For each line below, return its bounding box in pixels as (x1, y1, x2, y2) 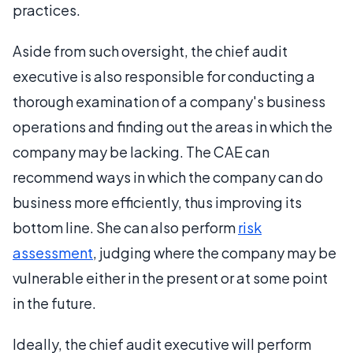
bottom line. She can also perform (13, 218, 238, 236)
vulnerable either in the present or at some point (13, 269, 328, 287)
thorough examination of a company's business (13, 92, 325, 110)
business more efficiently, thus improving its (13, 193, 302, 211)
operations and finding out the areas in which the (13, 117, 333, 136)
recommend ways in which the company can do (13, 168, 323, 186)
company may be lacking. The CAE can (13, 143, 269, 161)
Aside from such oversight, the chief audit (13, 42, 288, 60)
